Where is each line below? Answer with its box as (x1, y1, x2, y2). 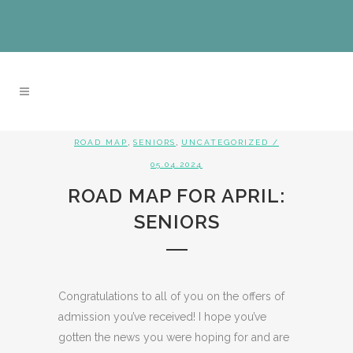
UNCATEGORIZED (181, 138, 269, 147)
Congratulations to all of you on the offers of (58, 290, 284, 303)
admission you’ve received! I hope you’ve (58, 310, 266, 323)
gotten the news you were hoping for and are (58, 331, 289, 344)
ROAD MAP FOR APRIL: (68, 184, 285, 207)
